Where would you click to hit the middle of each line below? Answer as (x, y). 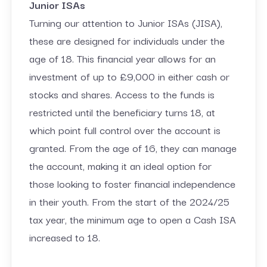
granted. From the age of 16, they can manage (133, 147)
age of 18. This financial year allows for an (122, 58)
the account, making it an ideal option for (120, 165)
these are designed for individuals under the (127, 40)
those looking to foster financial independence (132, 183)
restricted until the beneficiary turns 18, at (122, 111)
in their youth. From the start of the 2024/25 (129, 201)
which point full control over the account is (125, 129)
